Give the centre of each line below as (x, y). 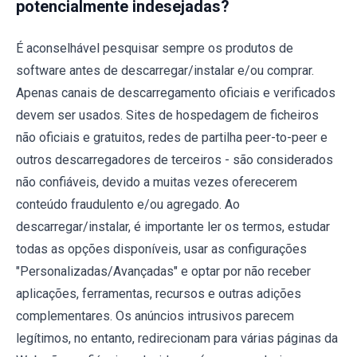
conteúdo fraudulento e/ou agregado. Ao (128, 204)
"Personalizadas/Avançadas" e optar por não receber (163, 271)
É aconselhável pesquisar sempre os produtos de (155, 48)
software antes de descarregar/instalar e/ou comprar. (165, 70)
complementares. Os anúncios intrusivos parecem (155, 316)
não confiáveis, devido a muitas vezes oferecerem (157, 182)
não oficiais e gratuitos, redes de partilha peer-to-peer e (172, 137)
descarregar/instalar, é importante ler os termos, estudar (173, 226)
